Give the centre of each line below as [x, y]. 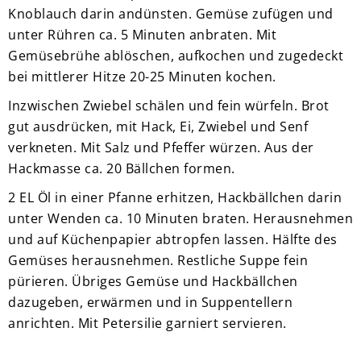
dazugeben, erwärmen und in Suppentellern [150, 302]
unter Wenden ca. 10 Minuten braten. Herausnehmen [180, 218]
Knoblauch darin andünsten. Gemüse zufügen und [171, 13]
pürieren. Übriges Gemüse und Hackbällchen [153, 281]
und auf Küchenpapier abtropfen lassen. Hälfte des [173, 239]
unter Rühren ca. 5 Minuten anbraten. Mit [142, 34]
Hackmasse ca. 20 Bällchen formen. [122, 168]
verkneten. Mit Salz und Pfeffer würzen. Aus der [161, 147]
